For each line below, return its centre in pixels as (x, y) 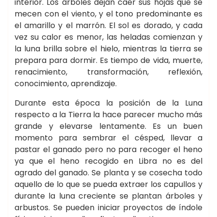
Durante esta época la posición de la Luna (108, 103)
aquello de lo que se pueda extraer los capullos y (108, 184)
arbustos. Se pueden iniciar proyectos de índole (108, 208)
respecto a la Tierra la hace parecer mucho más (108, 115)
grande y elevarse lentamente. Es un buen (108, 126)
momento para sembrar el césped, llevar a (108, 138)
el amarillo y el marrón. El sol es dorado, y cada (108, 25)
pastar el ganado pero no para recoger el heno (108, 149)
